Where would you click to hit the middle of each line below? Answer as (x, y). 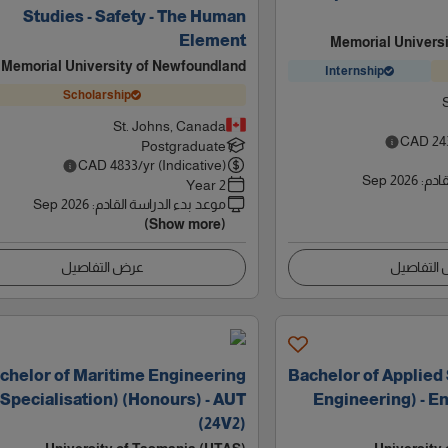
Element (212, 40)
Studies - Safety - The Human (134, 16)
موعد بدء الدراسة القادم (160, 204)
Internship (354, 70)
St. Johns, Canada (169, 126)
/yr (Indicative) (181, 165)
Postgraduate (183, 146)
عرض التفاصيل (102, 267)
